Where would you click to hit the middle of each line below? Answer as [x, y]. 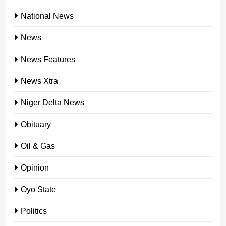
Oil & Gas [38, 146]
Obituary [36, 124]
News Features [48, 59]
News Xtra [39, 80]
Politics [34, 211]
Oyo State [38, 189]
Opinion [35, 167]
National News [47, 15]
